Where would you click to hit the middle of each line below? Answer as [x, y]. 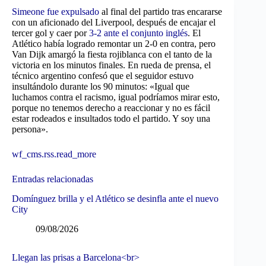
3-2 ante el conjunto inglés [138, 33]
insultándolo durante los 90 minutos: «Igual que [101, 86]
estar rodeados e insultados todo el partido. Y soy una [111, 118]
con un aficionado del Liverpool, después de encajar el [114, 22]
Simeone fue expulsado [56, 12]
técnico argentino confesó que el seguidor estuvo [103, 76]
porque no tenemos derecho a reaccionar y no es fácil [111, 108]
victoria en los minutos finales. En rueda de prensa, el [111, 65]
